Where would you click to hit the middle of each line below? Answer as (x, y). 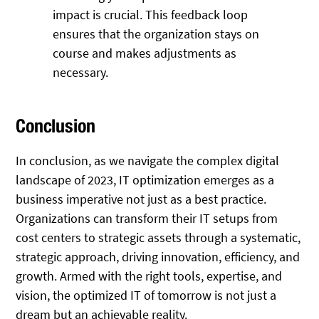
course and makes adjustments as (145, 53)
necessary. (81, 72)
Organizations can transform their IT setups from (147, 219)
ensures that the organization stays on (156, 33)
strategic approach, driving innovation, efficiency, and (158, 257)
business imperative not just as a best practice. (141, 199)
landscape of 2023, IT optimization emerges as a (145, 180)
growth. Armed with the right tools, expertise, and (149, 276)
